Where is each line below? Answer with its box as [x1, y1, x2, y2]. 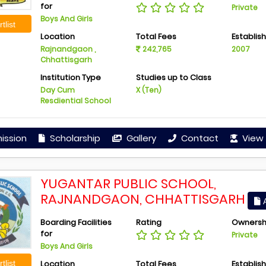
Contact [178, 132, 218, 144]
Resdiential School [40, 96, 112, 106]
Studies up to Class [135, 72, 211, 83]
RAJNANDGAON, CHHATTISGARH [40, 190, 246, 208]
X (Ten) [135, 85, 161, 95]
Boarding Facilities [40, 217, 112, 228]
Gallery [123, 132, 156, 144]
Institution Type [40, 72, 102, 83]
